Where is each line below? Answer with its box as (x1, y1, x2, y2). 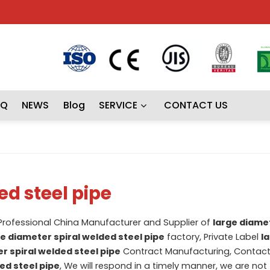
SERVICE (99, 98, 138, 112)
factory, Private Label (164, 230, 261, 243)
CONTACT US (163, 98, 228, 112)
